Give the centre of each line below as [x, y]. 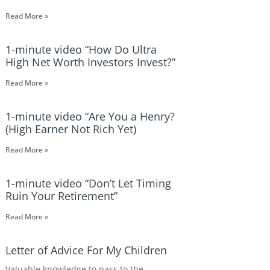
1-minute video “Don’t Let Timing [88, 183]
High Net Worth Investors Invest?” [90, 62]
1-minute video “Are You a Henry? [90, 116]
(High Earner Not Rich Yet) [71, 129]
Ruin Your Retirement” [61, 196]
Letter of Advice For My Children [86, 250]
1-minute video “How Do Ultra [81, 49]
